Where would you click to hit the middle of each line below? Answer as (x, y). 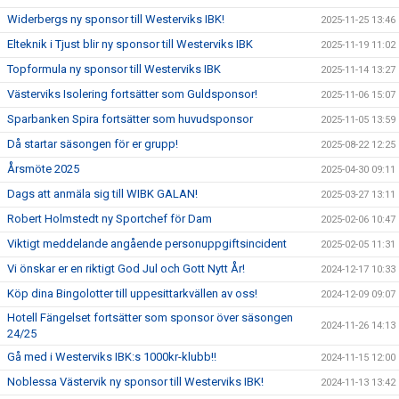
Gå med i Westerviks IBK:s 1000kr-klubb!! (112, 357)
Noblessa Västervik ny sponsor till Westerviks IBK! (135, 382)
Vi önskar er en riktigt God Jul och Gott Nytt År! (126, 269)
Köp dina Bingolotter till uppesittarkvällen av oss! (132, 293)
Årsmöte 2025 (43, 169)
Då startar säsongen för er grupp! (93, 144)
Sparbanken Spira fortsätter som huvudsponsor (130, 119)
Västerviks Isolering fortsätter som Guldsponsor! (132, 94)
